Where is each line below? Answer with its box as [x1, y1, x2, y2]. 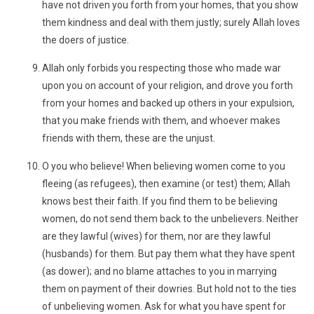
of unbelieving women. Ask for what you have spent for [42, 301, 286, 312]
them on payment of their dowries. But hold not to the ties [42, 283, 296, 294]
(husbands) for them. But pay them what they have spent [42, 248, 295, 259]
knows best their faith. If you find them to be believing [42, 196, 278, 207]
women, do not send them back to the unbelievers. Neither [42, 213, 299, 224]
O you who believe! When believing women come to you [42, 161, 285, 172]
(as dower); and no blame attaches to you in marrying [42, 266, 277, 277]
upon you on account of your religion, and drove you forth [42, 80, 293, 91]
